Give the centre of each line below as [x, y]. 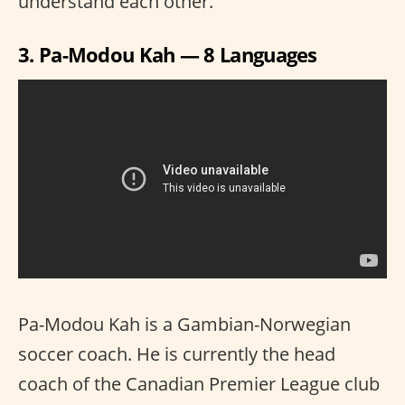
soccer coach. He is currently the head [177, 354]
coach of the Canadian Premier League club [199, 384]
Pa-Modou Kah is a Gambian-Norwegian [184, 325]
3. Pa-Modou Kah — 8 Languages [168, 54]
